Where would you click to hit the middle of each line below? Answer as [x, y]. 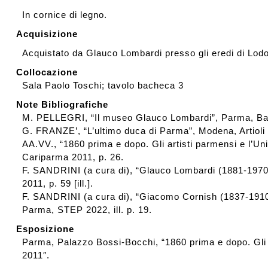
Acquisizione [47, 34]
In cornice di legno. [65, 15]
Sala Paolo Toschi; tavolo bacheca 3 [103, 85]
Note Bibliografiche [63, 104]
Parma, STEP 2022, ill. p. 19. [87, 210]
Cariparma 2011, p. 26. [73, 157]
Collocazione [47, 72]
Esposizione [45, 229]
